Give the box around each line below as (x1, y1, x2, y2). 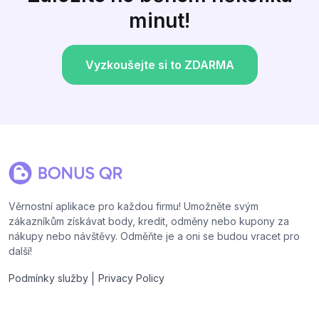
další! (9, 244, 32, 257)
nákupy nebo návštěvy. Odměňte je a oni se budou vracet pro (9, 229, 300, 242)
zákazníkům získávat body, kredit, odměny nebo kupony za (9, 214, 289, 227)
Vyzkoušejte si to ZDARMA (85, 57, 234, 72)
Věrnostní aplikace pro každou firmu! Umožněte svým (9, 199, 258, 212)
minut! (129, 8, 190, 33)
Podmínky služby (9, 272, 88, 285)
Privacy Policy (98, 272, 164, 285)
